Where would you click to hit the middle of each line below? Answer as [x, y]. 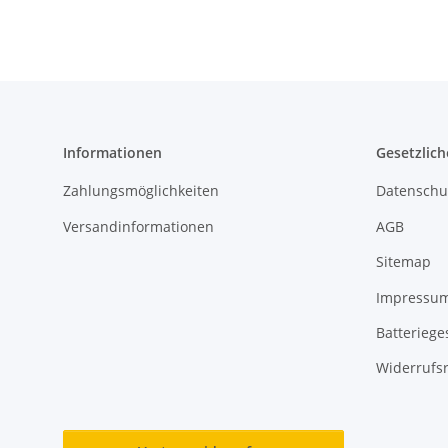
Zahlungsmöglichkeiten [141, 191]
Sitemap [403, 262]
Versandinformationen [138, 226]
